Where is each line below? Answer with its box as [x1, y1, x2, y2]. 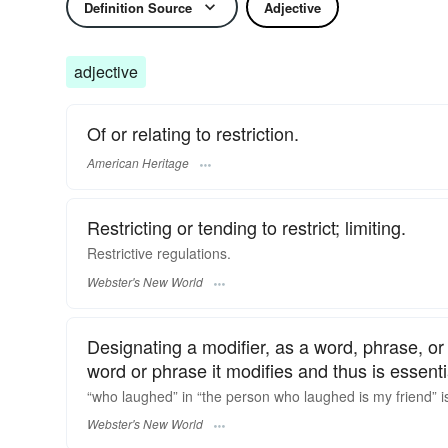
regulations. [153, 243, 231, 264]
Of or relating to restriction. [87, 120, 299, 146]
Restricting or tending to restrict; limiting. [87, 214, 406, 241]
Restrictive [87, 243, 153, 264]
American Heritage [87, 154, 189, 172]
